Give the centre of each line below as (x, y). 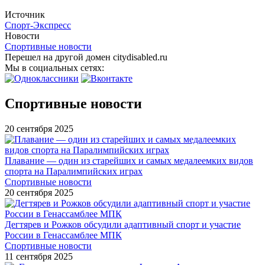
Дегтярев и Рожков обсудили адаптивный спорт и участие (123, 224)
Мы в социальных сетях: (56, 67)
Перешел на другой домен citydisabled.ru (86, 57)
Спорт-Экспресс (38, 25)
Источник (25, 14)
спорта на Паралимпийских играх (74, 171)
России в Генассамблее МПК (63, 235)
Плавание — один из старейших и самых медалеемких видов (129, 160)
